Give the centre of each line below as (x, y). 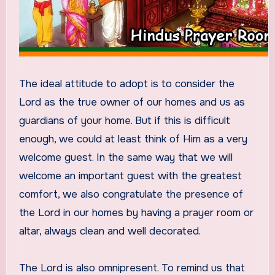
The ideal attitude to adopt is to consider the (126, 83)
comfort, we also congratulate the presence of (131, 194)
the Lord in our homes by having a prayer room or (136, 212)
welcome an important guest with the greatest (130, 176)
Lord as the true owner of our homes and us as (132, 102)
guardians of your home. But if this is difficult (124, 120)
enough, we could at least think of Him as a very (133, 139)
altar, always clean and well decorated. (110, 231)
